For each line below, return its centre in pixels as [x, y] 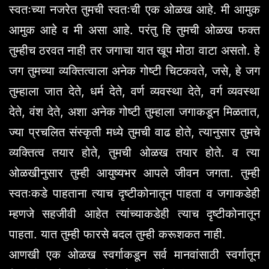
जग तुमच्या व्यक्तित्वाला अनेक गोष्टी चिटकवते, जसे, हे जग [134, 71]
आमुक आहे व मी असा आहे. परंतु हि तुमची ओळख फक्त [134, 30]
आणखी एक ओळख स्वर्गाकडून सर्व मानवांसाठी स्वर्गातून [134, 254]
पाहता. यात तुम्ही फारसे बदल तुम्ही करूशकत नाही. [119, 234]
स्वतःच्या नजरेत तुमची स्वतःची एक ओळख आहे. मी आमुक [134, 9]
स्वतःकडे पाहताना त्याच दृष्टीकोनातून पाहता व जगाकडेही [134, 193]
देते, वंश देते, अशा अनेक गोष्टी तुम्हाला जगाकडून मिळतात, [134, 111]
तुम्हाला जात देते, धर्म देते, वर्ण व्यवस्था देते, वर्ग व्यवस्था [134, 91]
